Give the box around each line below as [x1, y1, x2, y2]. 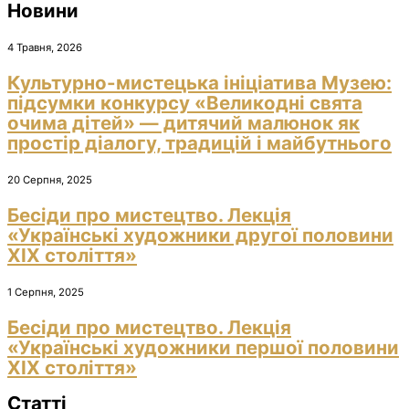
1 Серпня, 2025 [7, 286, 84, 299]
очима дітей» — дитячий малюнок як [7, 111, 360, 135]
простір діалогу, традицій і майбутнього [7, 131, 392, 155]
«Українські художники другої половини [7, 224, 393, 247]
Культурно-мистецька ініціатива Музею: [7, 71, 392, 95]
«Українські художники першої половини [7, 336, 399, 360]
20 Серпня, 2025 [7, 173, 92, 187]
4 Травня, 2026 [7, 41, 82, 55]
